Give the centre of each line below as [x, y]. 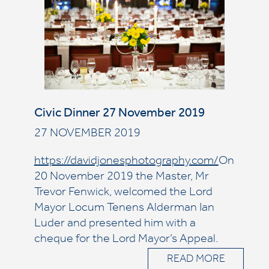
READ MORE [196, 260]
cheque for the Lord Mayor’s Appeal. [126, 240]
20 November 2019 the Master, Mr [121, 178]
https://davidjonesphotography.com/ [126, 162]
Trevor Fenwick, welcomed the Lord [123, 193]
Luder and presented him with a [115, 225]
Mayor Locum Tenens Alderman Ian [124, 209]
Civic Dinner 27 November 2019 [119, 114]
